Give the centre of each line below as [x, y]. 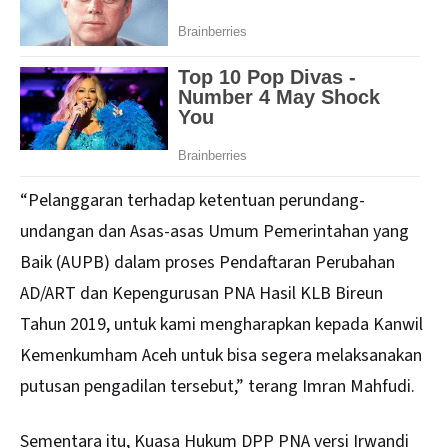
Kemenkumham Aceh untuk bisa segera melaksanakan [221, 356]
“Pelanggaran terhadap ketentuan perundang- [192, 201]
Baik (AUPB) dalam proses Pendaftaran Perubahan [207, 263]
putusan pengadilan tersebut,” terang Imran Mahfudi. [217, 387]
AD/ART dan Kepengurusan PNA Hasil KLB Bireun [201, 294]
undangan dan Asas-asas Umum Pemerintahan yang [214, 232]
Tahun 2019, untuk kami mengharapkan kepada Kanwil [221, 325]
